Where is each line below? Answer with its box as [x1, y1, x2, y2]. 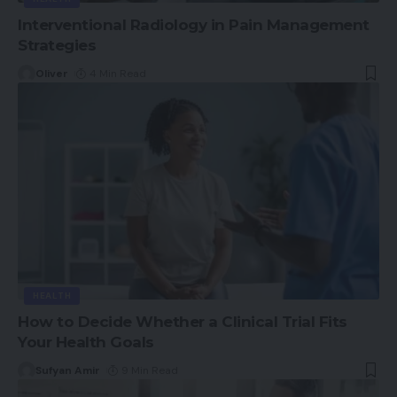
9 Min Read [121, 362, 179, 378]
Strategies [18, 36, 96, 55]
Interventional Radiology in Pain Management [18, 16, 370, 35]
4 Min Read [90, 66, 147, 82]
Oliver [35, 66, 68, 82]
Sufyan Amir [35, 362, 100, 378]
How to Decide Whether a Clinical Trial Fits [18, 312, 347, 331]
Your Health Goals [18, 332, 154, 351]
